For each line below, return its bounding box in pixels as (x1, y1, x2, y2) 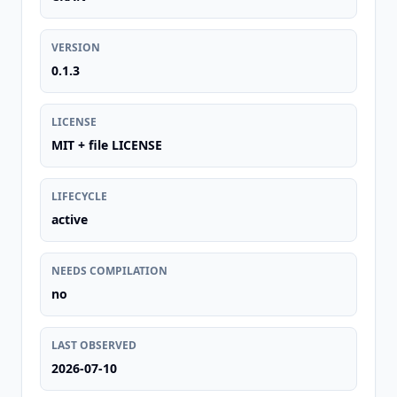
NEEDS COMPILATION (51, 263, 167, 278)
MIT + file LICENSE (51, 136, 162, 153)
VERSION (51, 40, 100, 55)
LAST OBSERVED (51, 338, 136, 353)
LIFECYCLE (51, 189, 107, 204)
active (51, 211, 88, 228)
